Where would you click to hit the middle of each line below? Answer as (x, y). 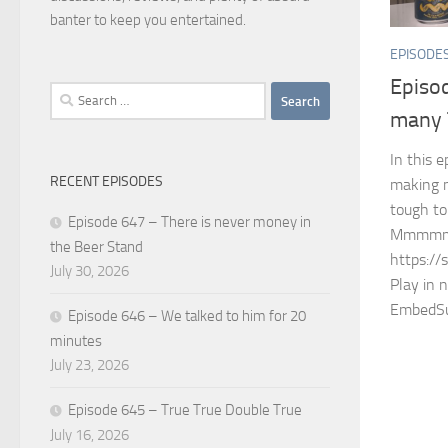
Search (70, 93)
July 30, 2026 (89, 271)
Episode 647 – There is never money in (189, 222)
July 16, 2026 (89, 435)
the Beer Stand (96, 247)
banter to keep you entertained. (148, 20)
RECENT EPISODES (106, 181)
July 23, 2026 (89, 365)
